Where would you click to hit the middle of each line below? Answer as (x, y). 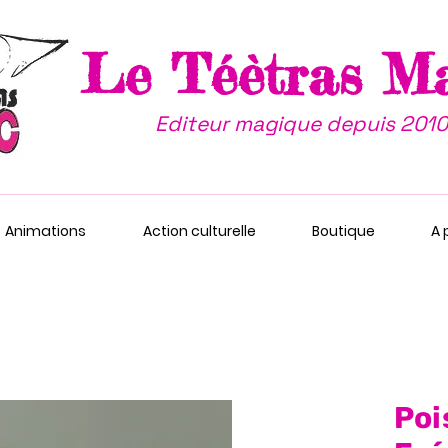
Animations (45, 231)
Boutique (343, 231)
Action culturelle (199, 231)
